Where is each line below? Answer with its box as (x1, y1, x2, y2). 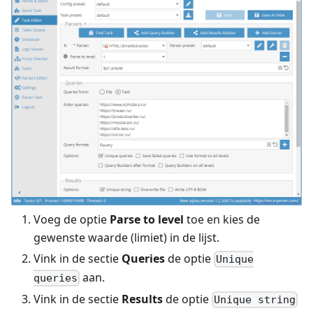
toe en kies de (184, 211, 260, 227)
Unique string (214, 293, 296, 307)
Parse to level (110, 211, 184, 227)
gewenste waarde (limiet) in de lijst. (34, 229, 219, 245)
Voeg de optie (34, 211, 110, 227)
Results (122, 291, 163, 307)
